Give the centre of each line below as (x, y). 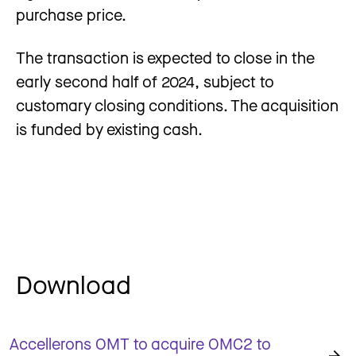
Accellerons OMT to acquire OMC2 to (140, 343)
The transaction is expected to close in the (165, 57)
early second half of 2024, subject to (145, 81)
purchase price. (71, 14)
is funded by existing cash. (109, 129)
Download (74, 284)
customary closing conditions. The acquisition (177, 105)
